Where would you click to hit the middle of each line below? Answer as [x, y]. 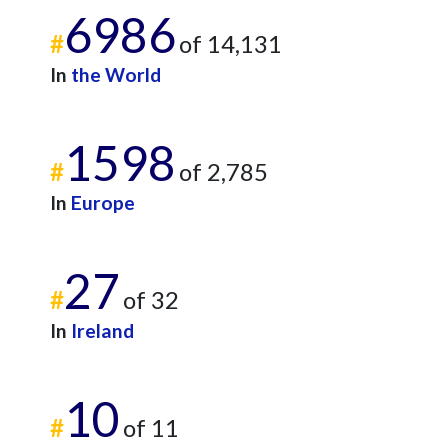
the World [116, 74]
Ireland [102, 330]
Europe [103, 202]
